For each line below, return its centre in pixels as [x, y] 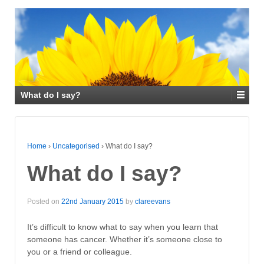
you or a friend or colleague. [80, 252]
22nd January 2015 [93, 201]
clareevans [153, 201]
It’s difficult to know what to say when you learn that [123, 227]
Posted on [44, 201]
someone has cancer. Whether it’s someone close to [125, 240]
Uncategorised [76, 146]
